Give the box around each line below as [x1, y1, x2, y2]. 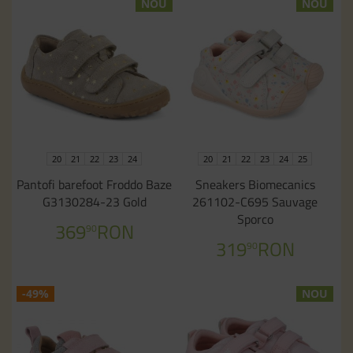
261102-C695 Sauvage [192, 192, 318, 211]
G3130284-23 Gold [42, 192, 147, 211]
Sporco [236, 210, 273, 229]
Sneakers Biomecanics [195, 175, 315, 194]
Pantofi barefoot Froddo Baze [17, 175, 173, 194]
